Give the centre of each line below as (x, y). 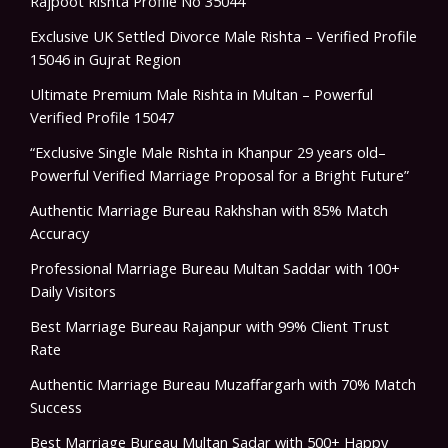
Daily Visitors (73, 291)
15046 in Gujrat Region (105, 59)
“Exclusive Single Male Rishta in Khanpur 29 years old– (208, 152)
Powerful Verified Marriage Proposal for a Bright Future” (219, 175)
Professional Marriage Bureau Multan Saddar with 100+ (215, 268)
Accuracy (59, 233)
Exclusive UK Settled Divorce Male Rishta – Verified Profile (223, 36)
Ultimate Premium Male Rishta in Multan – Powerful (201, 94)
